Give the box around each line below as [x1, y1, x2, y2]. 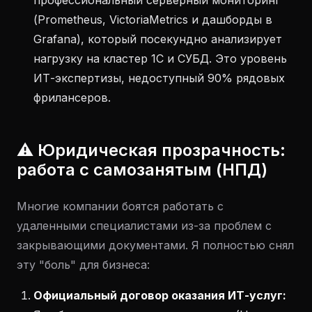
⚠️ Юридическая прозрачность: [17, 140, 286, 160]
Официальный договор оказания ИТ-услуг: [33, 288, 286, 302]
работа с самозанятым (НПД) [17, 159, 267, 180]
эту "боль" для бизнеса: [17, 258, 150, 272]
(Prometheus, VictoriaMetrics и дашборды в [33, 13, 272, 26]
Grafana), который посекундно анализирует [33, 32, 282, 46]
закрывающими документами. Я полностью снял [17, 238, 294, 252]
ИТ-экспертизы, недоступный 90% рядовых [33, 71, 285, 85]
